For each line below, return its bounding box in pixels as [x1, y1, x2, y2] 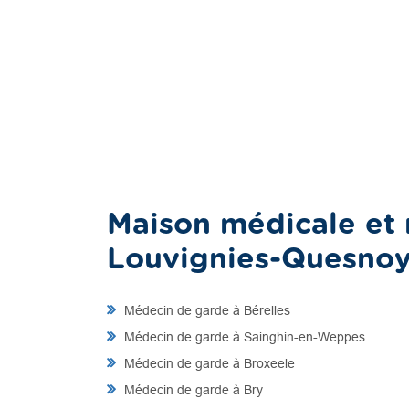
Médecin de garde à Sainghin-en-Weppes [121, 330, 365, 344]
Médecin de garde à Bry [121, 383, 263, 397]
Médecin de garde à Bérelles [121, 303, 290, 318]
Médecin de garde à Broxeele [121, 356, 295, 371]
